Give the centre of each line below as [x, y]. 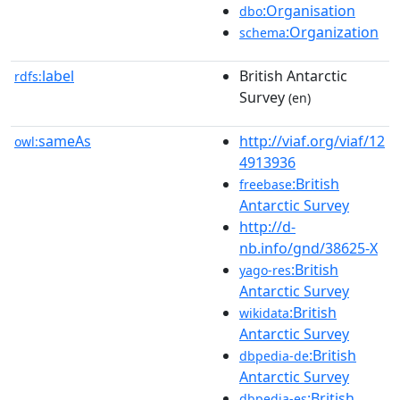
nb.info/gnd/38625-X [308, 248]
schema [262, 32]
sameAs [65, 141]
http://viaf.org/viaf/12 [312, 141]
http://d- [267, 226]
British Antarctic [293, 75]
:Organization [332, 32]
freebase [266, 184]
